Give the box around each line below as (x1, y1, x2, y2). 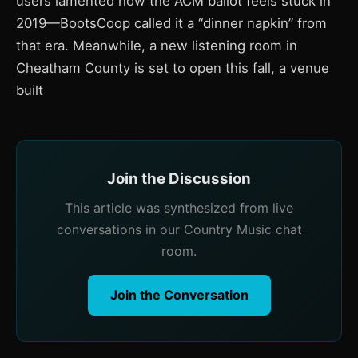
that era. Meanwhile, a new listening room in (16, 38, 297, 54)
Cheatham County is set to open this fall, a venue (16, 60, 329, 76)
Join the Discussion (107, 169, 251, 188)
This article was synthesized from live (65, 200, 293, 216)
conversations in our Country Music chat (56, 221, 302, 237)
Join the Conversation (109, 287, 249, 303)
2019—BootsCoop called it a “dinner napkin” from (16, 15, 327, 31)
